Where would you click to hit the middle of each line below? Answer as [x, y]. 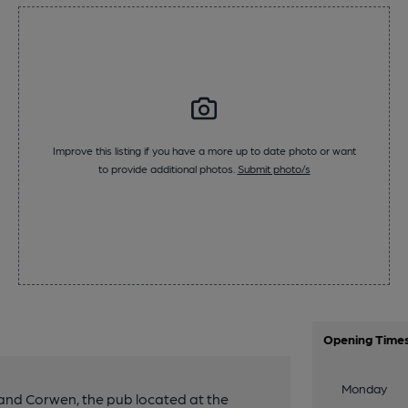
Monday [365, 388]
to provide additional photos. [168, 169]
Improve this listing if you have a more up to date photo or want [204, 151]
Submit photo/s [274, 169]
